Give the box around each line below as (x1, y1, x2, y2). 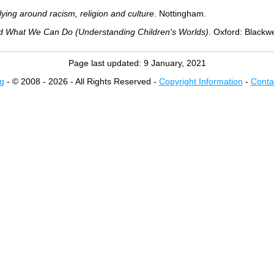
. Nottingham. (154, 9, 206, 18)
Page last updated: (68, 58, 144, 68)
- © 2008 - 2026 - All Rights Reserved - (4, 76, 159, 86)
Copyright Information (158, 76, 243, 86)
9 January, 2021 (143, 58, 206, 68)
